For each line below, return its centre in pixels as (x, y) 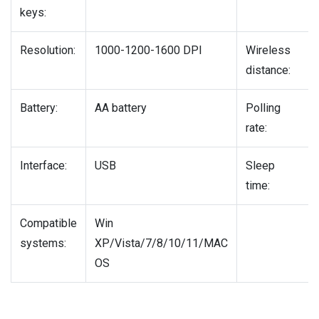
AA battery (121, 108)
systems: (43, 244)
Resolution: (48, 51)
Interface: (43, 166)
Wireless (268, 51)
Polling (263, 108)
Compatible (48, 224)
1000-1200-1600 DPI (148, 51)
